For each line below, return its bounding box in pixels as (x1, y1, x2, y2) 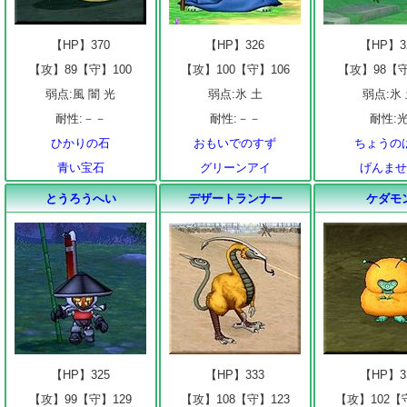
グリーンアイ (199, 161, 271, 174)
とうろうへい (45, 192, 116, 205)
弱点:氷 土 (207, 87, 263, 101)
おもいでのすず (194, 136, 277, 150)
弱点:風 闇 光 (45, 87, 116, 101)
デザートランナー (187, 192, 283, 205)
